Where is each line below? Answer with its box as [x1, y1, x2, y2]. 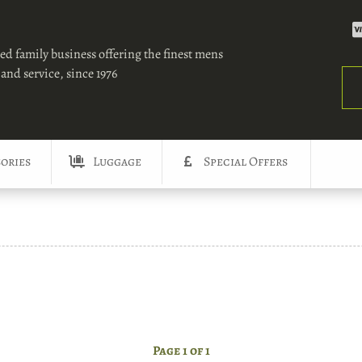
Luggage [93, 153, 141, 171]
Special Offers [204, 153, 288, 171]
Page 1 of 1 [152, 341, 210, 360]
